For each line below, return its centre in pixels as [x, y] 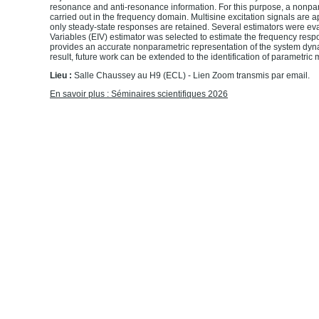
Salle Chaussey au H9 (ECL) [130, 76]
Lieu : [62, 76]
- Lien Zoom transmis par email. [248, 76]
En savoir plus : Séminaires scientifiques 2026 [139, 94]
